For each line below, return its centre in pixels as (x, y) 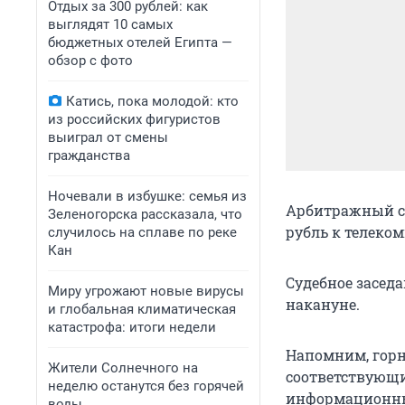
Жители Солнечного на (123, 368)
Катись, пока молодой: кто (152, 101)
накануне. (323, 305)
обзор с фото (90, 61)
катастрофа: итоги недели (132, 327)
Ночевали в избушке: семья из (147, 196)
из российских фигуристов (134, 119)
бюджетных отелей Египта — (140, 42)
